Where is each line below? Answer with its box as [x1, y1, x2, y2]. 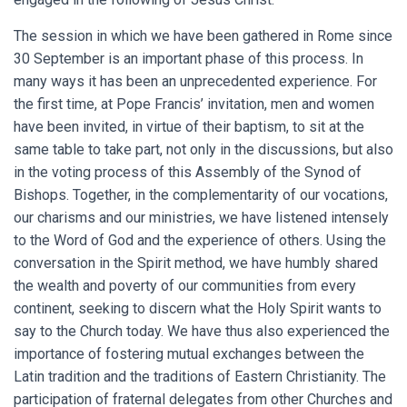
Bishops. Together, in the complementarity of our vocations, [14, 186, 388, 204]
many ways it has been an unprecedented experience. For [14, 73, 377, 91]
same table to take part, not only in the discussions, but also [14, 141, 393, 159]
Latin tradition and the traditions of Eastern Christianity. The [14, 368, 386, 386]
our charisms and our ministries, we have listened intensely [14, 209, 389, 227]
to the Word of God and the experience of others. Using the [14, 232, 386, 250]
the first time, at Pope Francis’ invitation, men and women [14, 95, 374, 114]
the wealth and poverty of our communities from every [14, 277, 356, 295]
